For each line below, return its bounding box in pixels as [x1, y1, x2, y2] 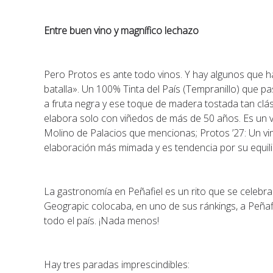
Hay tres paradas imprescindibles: [44, 258, 190, 271]
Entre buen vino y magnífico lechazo [44, 24, 199, 37]
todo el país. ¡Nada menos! [44, 214, 160, 227]
